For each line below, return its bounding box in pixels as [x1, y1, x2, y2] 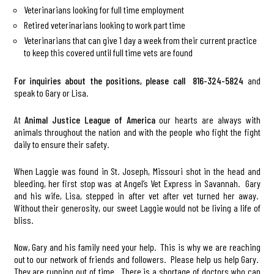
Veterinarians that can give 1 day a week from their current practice [23, 34, 257, 46]
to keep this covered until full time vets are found [23, 46, 193, 58]
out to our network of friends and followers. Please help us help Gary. [13, 253, 261, 265]
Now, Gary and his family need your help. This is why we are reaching [13, 240, 261, 253]
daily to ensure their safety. [13, 138, 109, 150]
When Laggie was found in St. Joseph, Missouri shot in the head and [13, 165, 261, 177]
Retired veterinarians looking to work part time [23, 19, 185, 31]
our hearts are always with [159, 113, 261, 125]
